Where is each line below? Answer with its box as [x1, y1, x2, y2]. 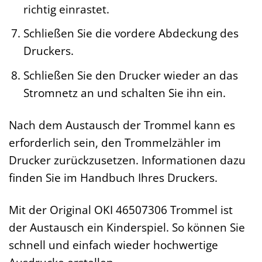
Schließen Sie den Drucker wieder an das [23, 67, 238, 83]
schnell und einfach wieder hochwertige [9, 236, 218, 253]
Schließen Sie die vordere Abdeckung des [23, 25, 239, 42]
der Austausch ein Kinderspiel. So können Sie [9, 219, 245, 235]
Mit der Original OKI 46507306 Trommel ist [9, 201, 233, 218]
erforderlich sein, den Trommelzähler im [9, 134, 221, 150]
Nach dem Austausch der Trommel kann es [9, 116, 235, 133]
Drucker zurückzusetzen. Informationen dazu [9, 151, 246, 168]
